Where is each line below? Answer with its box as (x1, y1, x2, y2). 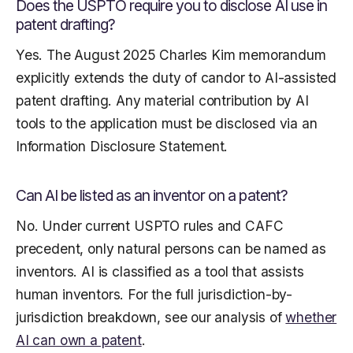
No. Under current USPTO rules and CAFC (16, 217, 284, 235)
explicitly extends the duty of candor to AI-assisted (16, 69, 337, 87)
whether (285, 309, 337, 326)
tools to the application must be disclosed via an (16, 115, 318, 132)
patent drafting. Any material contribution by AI (16, 92, 309, 110)
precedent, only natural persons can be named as (16, 240, 326, 258)
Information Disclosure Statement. (16, 138, 229, 155)
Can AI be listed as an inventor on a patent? (16, 186, 288, 206)
